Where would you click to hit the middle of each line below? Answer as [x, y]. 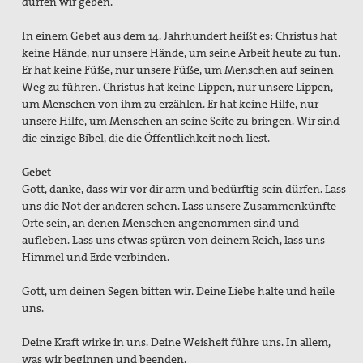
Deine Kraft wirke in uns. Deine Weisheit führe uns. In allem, [177, 342]
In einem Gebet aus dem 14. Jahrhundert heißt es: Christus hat [180, 36]
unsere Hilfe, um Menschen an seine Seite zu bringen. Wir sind [181, 121]
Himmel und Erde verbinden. [97, 257]
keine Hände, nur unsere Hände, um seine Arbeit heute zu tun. [181, 53]
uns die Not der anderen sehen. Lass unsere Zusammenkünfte [179, 206]
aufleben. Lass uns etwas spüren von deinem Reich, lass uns [174, 240]
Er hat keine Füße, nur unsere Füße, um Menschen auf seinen [178, 70]
